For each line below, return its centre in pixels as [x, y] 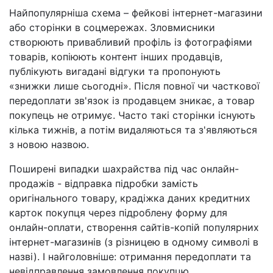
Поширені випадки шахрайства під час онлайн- [124, 168]
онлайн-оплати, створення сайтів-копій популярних [134, 227]
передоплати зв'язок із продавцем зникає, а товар [132, 100]
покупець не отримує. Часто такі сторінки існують [132, 115]
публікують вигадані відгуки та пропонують [115, 71]
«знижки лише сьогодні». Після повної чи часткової [134, 86]
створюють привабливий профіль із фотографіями [131, 42]
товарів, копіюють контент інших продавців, [116, 56]
